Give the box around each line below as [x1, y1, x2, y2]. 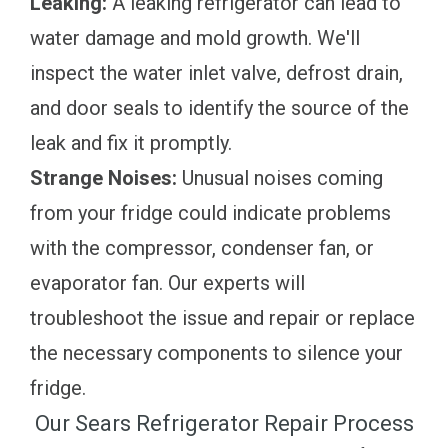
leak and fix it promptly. [30, 130, 232, 155]
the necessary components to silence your [30, 340, 403, 365]
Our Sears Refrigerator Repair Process [34, 410, 414, 436]
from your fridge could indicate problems [30, 200, 391, 225]
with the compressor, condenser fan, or [30, 235, 374, 260]
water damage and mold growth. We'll [30, 25, 360, 50]
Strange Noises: [30, 165, 177, 190]
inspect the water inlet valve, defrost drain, [30, 60, 403, 85]
